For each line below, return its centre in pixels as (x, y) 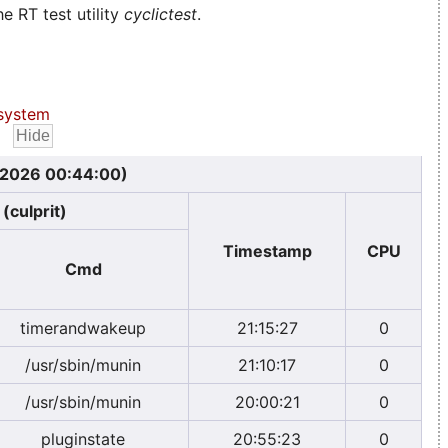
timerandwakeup (83, 327)
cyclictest (160, 13)
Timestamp (267, 250)
